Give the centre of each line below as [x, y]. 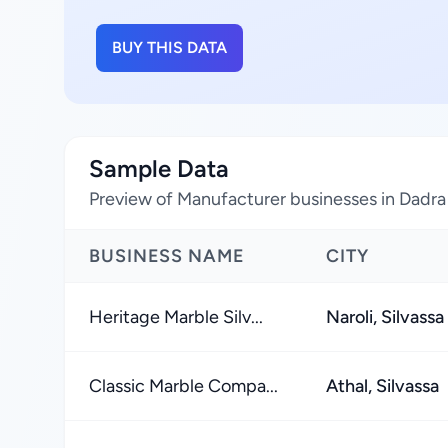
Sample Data [159, 168]
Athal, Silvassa [382, 386]
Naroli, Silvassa [385, 317]
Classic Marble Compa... [183, 386]
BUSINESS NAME [167, 256]
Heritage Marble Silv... [176, 317]
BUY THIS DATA [169, 47]
